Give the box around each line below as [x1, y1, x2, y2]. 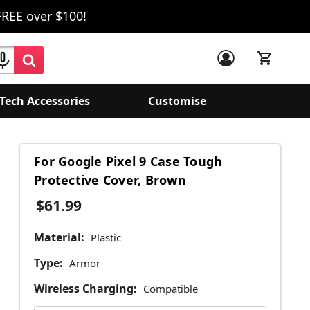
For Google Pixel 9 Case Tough [34, 153, 223, 170]
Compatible [143, 282, 198, 296]
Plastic [90, 230, 121, 245]
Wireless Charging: [34, 281, 137, 297]
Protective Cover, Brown [34, 172, 186, 189]
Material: [34, 230, 84, 246]
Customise [148, 93, 206, 109]
